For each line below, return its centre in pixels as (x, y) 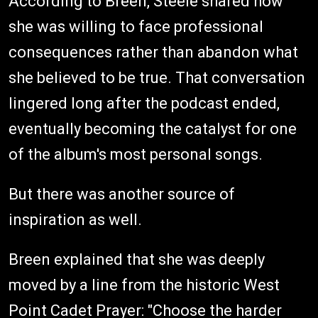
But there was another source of (122, 194)
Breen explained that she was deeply (137, 259)
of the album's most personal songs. (136, 154)
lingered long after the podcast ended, (144, 103)
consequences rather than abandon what (153, 52)
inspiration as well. (75, 219)
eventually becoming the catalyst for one (153, 128)
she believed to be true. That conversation (157, 77)
